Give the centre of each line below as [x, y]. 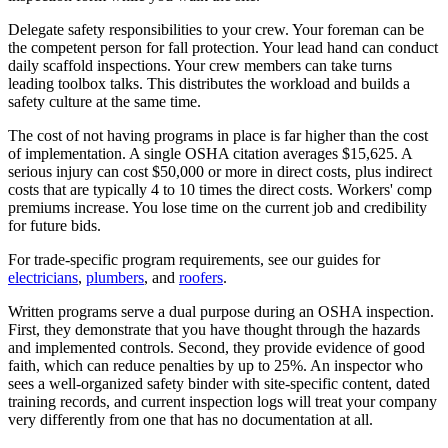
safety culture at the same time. [104, 102]
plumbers [115, 278]
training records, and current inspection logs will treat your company [222, 402]
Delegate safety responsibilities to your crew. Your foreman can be [216, 30]
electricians [43, 278]
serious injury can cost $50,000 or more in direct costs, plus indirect [220, 172]
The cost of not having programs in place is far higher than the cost [218, 136]
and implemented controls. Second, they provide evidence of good [216, 348]
